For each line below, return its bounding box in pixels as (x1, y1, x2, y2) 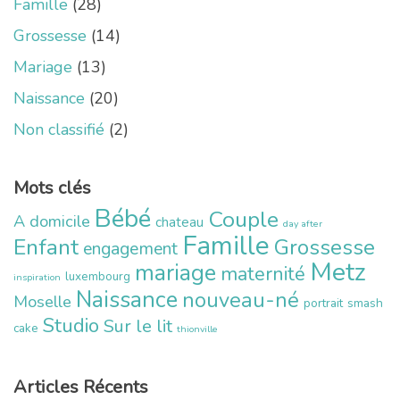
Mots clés (13, 175, 91, 200)
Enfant (13, 231, 79, 262)
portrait (304, 294, 343, 312)
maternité (221, 260, 305, 287)
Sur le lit (104, 313, 172, 338)
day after (283, 216, 322, 230)
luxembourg (65, 267, 130, 285)
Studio (43, 311, 99, 339)
